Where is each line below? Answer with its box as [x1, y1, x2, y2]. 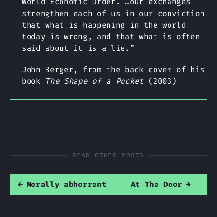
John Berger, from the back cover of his [22, 64, 205, 75]
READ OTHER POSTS [72, 151, 144, 159]
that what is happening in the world [22, 20, 186, 30]
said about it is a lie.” [22, 43, 135, 53]
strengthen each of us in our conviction [22, 8, 205, 18]
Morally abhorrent [26, 179, 107, 189]
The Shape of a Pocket [45, 76, 144, 86]
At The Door [130, 179, 183, 189]
